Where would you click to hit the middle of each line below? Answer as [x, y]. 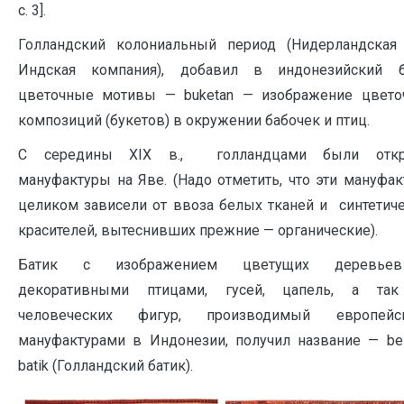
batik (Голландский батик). [106, 365]
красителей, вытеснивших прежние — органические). [198, 230]
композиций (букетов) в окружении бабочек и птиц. [194, 120]
